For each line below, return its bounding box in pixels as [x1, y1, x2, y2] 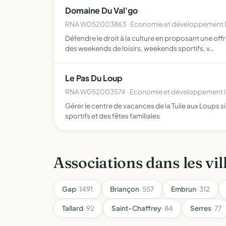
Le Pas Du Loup [65, 73, 123, 83]
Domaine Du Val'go [65, 5, 138, 16]
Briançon [110, 185, 139, 193]
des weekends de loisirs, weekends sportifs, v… [65, 44, 214, 52]
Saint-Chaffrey [111, 204, 161, 212]
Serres [190, 204, 211, 212]
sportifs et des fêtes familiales [65, 111, 160, 120]
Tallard [62, 204, 83, 212]
